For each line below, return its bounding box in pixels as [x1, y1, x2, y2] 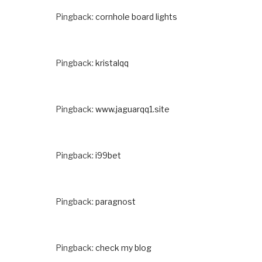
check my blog [95, 242, 151, 253]
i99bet [95, 150, 121, 160]
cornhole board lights [95, 11, 177, 22]
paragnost [95, 196, 136, 206]
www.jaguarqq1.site [95, 104, 170, 114]
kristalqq [95, 57, 129, 68]
